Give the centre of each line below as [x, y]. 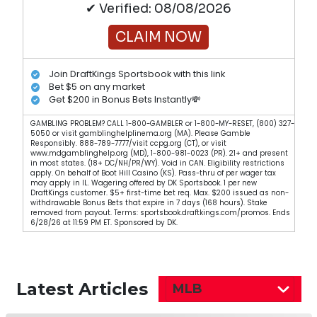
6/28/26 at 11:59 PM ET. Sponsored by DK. [104, 223]
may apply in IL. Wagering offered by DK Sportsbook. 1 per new [143, 183]
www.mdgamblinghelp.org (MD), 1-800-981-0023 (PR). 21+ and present [159, 154]
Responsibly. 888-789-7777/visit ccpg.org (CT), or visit [128, 144]
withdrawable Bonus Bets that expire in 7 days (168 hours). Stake [149, 203]
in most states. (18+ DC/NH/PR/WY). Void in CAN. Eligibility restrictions [157, 163]
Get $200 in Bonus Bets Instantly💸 [125, 99]
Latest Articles [82, 289]
